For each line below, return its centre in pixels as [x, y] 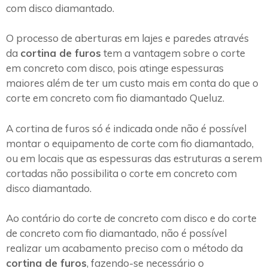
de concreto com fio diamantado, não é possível [116, 233]
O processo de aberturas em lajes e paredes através [127, 38]
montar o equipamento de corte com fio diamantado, [130, 143]
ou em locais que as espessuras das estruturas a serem [134, 158]
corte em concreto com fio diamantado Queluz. [115, 98]
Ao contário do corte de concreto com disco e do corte [131, 218]
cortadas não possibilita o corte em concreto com [121, 173]
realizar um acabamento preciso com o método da [124, 248]
